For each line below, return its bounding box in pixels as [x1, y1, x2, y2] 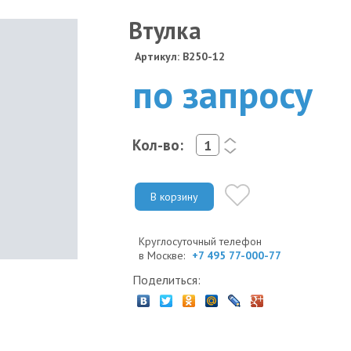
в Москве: [139, 248, 188, 262]
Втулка [128, 15, 201, 45]
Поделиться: [132, 271, 201, 288]
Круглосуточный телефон [139, 233, 262, 248]
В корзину [150, 189, 198, 204]
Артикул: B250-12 [135, 49, 225, 63]
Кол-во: [132, 135, 183, 154]
